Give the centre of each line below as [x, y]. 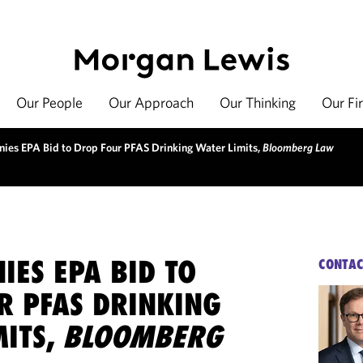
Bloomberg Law [298, 147]
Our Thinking [258, 102]
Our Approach [151, 102]
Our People [49, 102]
